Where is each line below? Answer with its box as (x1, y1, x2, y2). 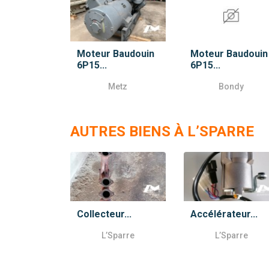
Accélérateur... (190, 208, 258, 220)
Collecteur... (77, 208, 132, 220)
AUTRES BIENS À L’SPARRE (70, 123, 254, 141)
